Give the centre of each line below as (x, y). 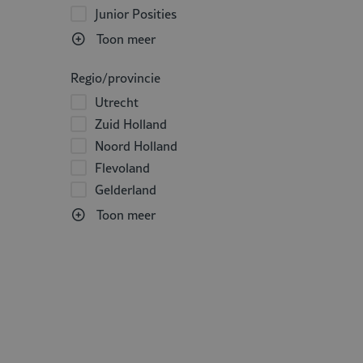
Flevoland (122, 168)
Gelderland (126, 190)
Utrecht (117, 102)
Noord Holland (136, 146)
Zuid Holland (131, 124)
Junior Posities (136, 14)
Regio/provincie (115, 78)
